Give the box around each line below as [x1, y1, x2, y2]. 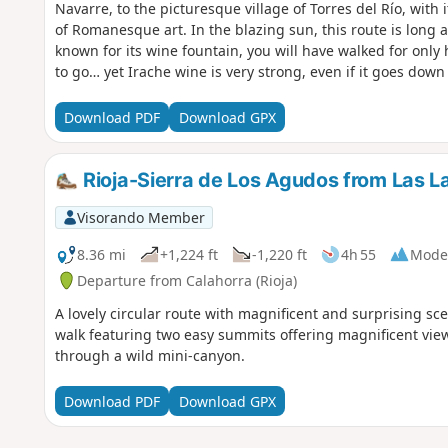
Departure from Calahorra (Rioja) [76, 270, 297, 290]
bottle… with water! [54, 83, 184, 103]
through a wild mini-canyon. [54, 346, 245, 366]
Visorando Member [76, 207, 205, 227]
